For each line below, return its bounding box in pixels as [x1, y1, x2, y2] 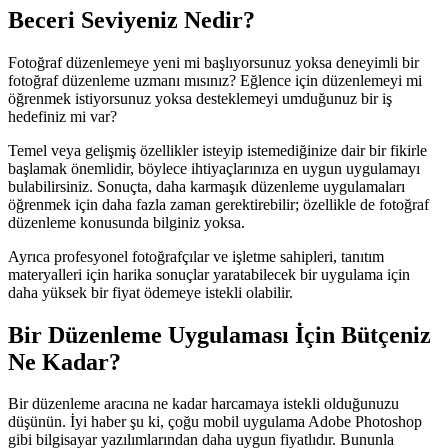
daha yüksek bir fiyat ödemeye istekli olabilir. [8, 283, 293, 301]
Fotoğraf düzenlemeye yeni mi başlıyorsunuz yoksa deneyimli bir [8, 53, 419, 71]
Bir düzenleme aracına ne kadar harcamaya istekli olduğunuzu [8, 395, 399, 413]
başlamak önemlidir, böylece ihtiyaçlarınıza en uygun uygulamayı [8, 159, 420, 177]
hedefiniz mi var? [8, 107, 117, 125]
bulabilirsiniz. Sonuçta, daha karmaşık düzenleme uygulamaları [8, 177, 405, 195]
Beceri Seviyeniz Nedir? [8, 6, 255, 33]
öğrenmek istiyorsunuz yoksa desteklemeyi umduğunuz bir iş [8, 89, 392, 107]
